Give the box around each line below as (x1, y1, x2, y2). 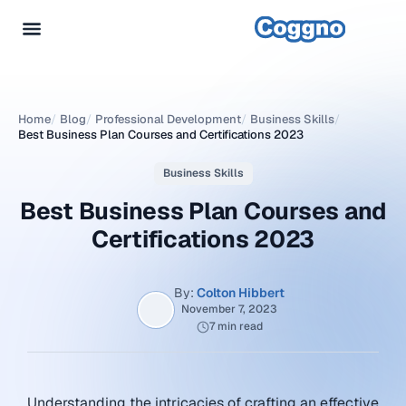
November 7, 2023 (181, 302, 277, 316)
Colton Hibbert (197, 285, 285, 301)
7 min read (208, 319, 263, 333)
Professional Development (95, 111, 241, 127)
